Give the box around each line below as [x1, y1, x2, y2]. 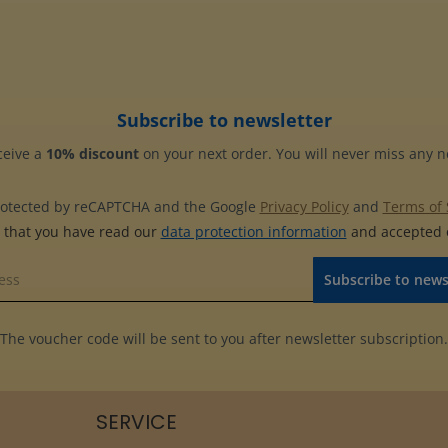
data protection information [160, 222, 347, 242]
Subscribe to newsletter [116, 108, 332, 133]
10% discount [46, 144, 139, 164]
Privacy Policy [259, 197, 349, 217]
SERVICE [96, 408, 177, 437]
